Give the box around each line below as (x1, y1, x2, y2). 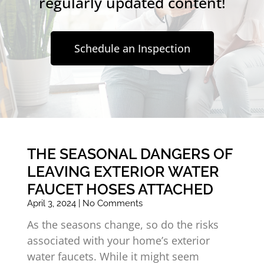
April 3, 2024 (27, 197, 78, 209)
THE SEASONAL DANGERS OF (27, 144, 232, 163)
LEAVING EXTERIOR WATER (27, 162, 219, 180)
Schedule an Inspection (74, 41, 190, 55)
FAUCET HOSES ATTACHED (27, 180, 213, 198)
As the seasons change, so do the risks (27, 217, 219, 232)
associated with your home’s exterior (27, 233, 210, 247)
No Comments (80, 197, 143, 209)
